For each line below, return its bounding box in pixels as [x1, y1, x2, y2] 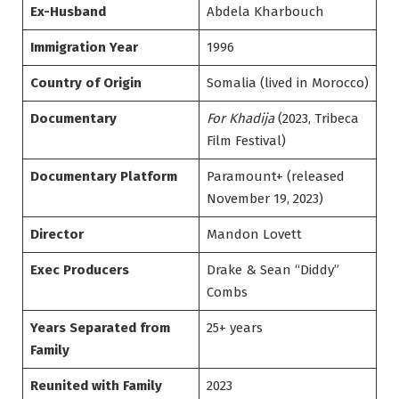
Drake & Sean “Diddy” [206, 262, 339, 279]
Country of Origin [29, 75, 142, 92]
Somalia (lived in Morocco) [206, 75, 369, 92]
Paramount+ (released [206, 168, 345, 185]
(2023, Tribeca [273, 110, 359, 127]
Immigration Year [29, 39, 138, 56]
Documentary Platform [29, 168, 177, 185]
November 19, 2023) [206, 191, 323, 208]
